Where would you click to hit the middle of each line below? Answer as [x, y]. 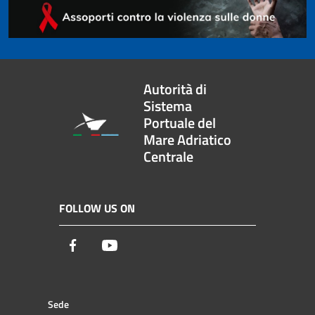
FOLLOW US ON [97, 208]
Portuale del [180, 123]
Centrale [169, 157]
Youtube [137, 245]
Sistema [168, 106]
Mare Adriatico [188, 140]
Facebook [103, 245]
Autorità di [175, 89]
